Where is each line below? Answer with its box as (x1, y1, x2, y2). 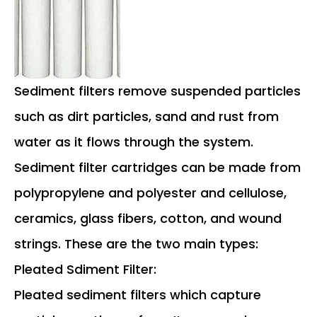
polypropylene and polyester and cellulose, (14, 183, 287, 202)
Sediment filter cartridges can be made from (14, 158, 301, 176)
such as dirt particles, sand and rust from (14, 107, 279, 125)
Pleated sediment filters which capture (14, 285, 261, 304)
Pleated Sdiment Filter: (14, 260, 156, 278)
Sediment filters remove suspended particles (14, 81, 301, 100)
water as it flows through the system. (14, 132, 253, 151)
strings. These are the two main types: (14, 234, 258, 253)
